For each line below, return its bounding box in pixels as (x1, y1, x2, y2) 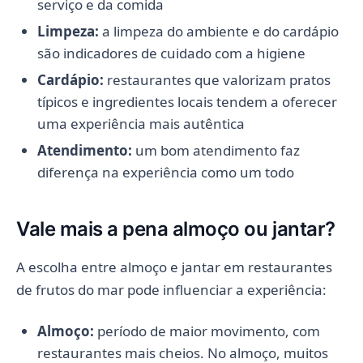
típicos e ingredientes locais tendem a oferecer (36, 92, 337, 111)
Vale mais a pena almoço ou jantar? (16, 216, 335, 241)
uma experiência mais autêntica (36, 113, 245, 133)
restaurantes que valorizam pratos (103, 70, 331, 89)
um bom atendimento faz (131, 140, 300, 160)
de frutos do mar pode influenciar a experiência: (16, 280, 327, 299)
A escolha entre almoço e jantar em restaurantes (16, 257, 332, 276)
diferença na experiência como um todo (36, 162, 294, 181)
